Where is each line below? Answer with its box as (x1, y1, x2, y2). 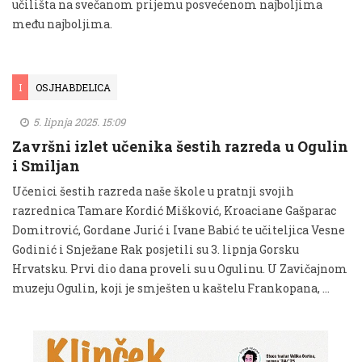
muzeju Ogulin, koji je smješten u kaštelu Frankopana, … (12, 280, 330, 296)
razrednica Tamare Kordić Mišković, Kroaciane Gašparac (12, 202, 336, 218)
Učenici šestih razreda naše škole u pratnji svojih (12, 183, 294, 199)
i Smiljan (12, 155, 80, 175)
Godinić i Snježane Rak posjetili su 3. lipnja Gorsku (12, 241, 299, 257)
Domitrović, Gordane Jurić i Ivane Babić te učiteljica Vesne (12, 221, 345, 238)
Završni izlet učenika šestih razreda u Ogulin (12, 136, 348, 156)
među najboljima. (12, 15, 112, 32)
